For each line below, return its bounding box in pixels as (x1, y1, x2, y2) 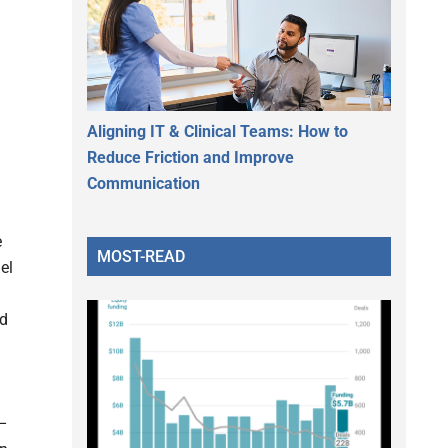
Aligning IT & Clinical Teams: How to (87, 121, 348, 141)
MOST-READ (97, 246, 185, 266)
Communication (87, 173, 200, 193)
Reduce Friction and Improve (87, 147, 294, 167)
